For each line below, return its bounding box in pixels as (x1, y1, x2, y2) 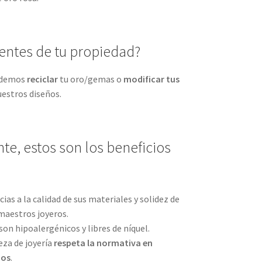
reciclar (26, 73, 58, 85)
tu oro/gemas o (57, 73, 123, 85)
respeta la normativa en (53, 237, 153, 249)
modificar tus (123, 73, 180, 85)
